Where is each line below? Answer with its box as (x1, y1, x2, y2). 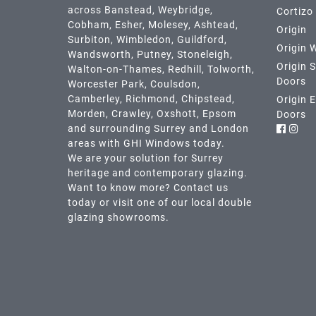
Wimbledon (116, 34, 171, 46)
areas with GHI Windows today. (68, 138, 225, 150)
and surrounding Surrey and (68, 123, 211, 135)
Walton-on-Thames (68, 63, 162, 75)
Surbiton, (68, 34, 116, 46)
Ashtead (194, 19, 236, 31)
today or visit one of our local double (68, 197, 252, 209)
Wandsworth (68, 49, 131, 61)
